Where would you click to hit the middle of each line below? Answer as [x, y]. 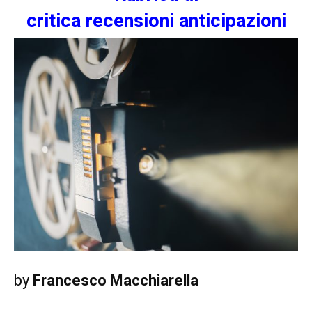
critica [56, 21]
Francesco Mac [86, 281]
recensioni [132, 21]
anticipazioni [232, 21]
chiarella [169, 281]
